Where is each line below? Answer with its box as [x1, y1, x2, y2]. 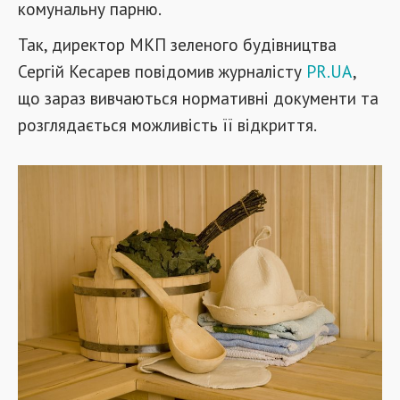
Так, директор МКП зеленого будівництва [18, 33, 337, 55]
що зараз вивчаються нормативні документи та [18, 87, 379, 109]
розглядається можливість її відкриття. [18, 113, 317, 136]
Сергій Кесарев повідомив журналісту [18, 60, 306, 82]
